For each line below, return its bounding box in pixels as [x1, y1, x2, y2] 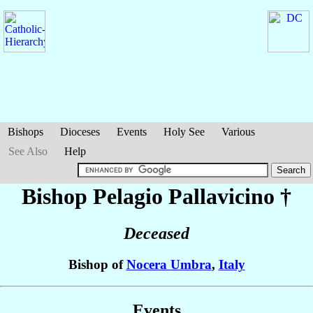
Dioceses [60, 126, 100, 138]
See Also [8, 145, 48, 157]
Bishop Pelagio [22, 184, 168, 209]
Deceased [124, 224, 189, 243]
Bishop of [68, 257, 126, 272]
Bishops [8, 126, 43, 138]
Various [221, 126, 255, 138]
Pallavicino [168, 184, 275, 209]
